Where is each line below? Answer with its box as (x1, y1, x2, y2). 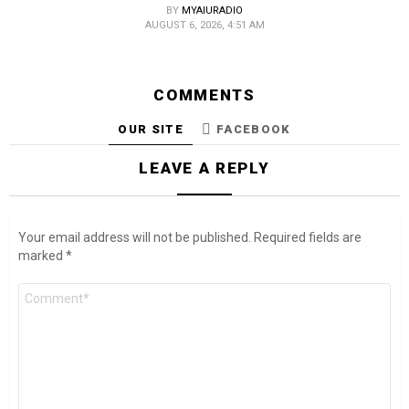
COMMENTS (153, 86, 256, 105)
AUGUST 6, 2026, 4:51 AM (144, 19, 265, 32)
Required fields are (254, 229, 362, 245)
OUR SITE (118, 121, 184, 136)
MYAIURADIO (182, 5, 243, 17)
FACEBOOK (216, 121, 291, 136)
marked (18, 247, 66, 263)
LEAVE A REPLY (139, 158, 270, 177)
